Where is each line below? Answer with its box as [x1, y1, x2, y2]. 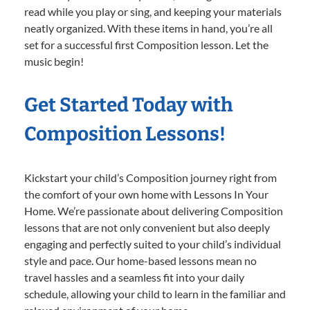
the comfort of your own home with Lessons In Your [24, 187, 268, 201]
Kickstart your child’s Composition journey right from [24, 170, 277, 184]
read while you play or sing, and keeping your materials [24, 4, 282, 18]
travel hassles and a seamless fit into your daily [24, 270, 244, 284]
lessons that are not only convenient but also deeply [24, 220, 270, 234]
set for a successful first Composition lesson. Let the [24, 37, 268, 51]
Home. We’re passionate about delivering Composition [24, 203, 283, 217]
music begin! [24, 54, 84, 68]
